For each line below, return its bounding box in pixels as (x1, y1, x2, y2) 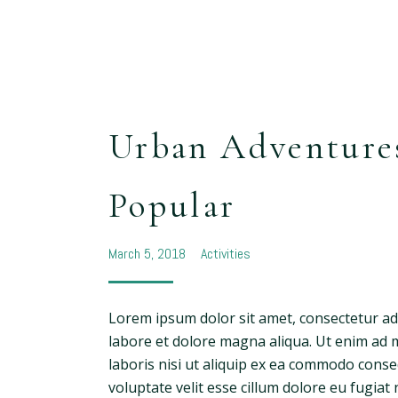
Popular (108, 183, 236, 227)
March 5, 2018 (108, 243, 189, 263)
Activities (200, 243, 251, 263)
